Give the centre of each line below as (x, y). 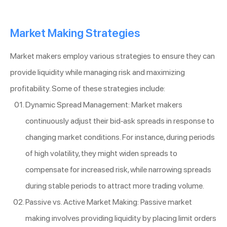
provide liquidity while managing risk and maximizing (98, 72)
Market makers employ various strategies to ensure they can (112, 56)
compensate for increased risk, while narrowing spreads (118, 169)
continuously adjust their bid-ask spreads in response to (120, 121)
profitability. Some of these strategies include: (88, 88)
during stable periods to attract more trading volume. (115, 185)
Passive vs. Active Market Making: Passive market (109, 202)
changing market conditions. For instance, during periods (120, 137)
